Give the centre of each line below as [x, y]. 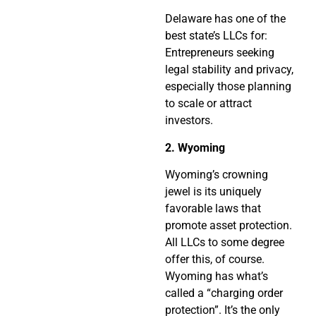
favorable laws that [213, 209]
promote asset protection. [229, 226]
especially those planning [228, 87]
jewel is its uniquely [213, 192]
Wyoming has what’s [217, 276]
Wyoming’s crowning [217, 175]
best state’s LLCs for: [216, 36]
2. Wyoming [195, 147]
